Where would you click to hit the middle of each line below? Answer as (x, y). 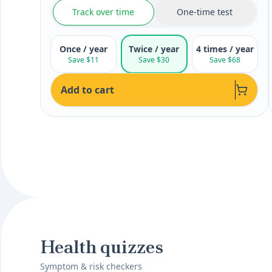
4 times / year (225, 49)
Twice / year (154, 49)
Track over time (104, 12)
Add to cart (87, 90)
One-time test (205, 12)
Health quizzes (102, 247)
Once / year (83, 49)
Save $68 (225, 60)
